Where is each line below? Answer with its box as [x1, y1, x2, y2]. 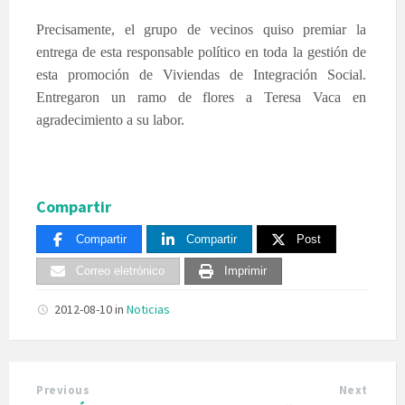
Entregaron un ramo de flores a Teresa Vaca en [36, 89, 366, 105]
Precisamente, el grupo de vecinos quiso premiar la [36, 21, 366, 37]
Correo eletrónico [76, 264, 165, 278]
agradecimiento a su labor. [36, 111, 184, 127]
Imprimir [224, 264, 267, 278]
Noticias [127, 301, 170, 318]
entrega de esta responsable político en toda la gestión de [36, 43, 366, 60]
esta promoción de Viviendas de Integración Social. [36, 66, 366, 82]
